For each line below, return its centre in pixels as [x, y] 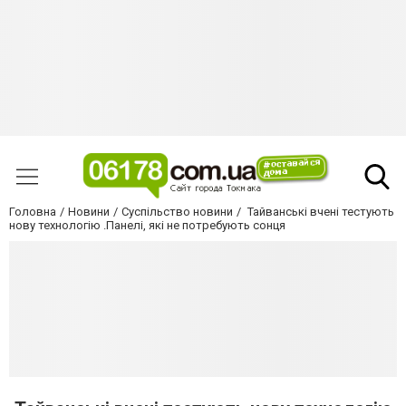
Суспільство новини [177, 212]
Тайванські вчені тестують [319, 212]
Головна [33, 212]
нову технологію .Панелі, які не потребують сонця [147, 226]
